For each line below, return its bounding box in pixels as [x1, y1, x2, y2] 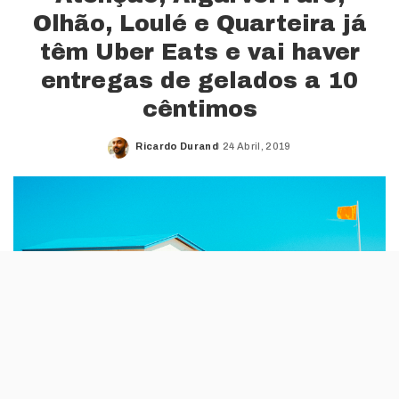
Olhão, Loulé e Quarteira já [32, 12, 367, 37]
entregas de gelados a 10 [41, 69, 358, 94]
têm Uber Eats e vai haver [39, 40, 360, 65]
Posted [134, 147, 175, 159]
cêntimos [142, 97, 257, 122]
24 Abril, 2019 [223, 140, 291, 151]
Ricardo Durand [135, 140, 218, 151]
